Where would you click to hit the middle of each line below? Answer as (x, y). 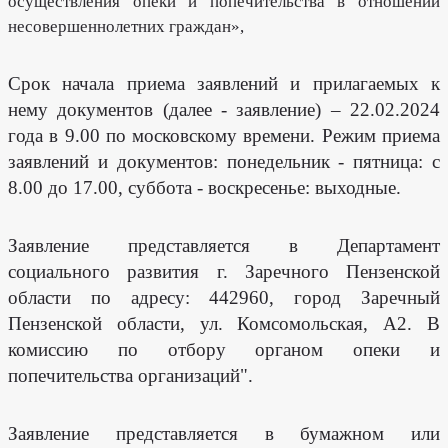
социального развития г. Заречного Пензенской (224, 271)
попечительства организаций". (130, 375)
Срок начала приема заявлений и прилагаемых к (224, 83)
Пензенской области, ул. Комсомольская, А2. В (224, 323)
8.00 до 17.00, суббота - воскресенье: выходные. (204, 187)
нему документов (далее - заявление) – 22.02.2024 (224, 109)
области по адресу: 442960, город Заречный (224, 297)
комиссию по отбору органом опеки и (224, 349)
